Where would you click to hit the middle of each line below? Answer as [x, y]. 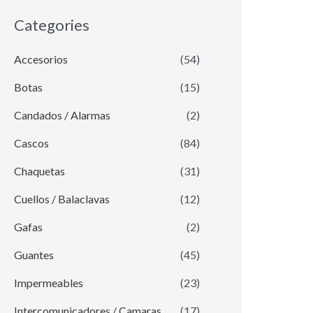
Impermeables [49, 283]
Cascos [31, 143]
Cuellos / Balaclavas [62, 199]
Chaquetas [39, 171]
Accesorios [41, 59]
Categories [52, 24]
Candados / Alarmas [62, 115]
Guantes [34, 255]
